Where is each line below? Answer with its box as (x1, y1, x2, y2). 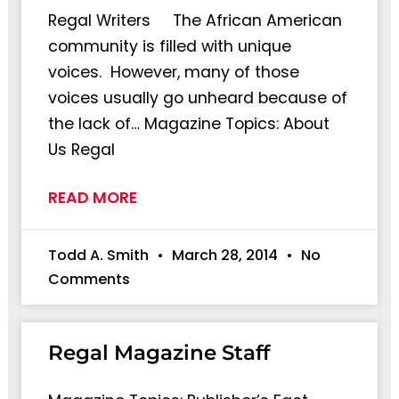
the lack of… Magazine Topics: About (47, 112, 330, 134)
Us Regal (47, 138, 115, 160)
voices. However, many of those (47, 61, 299, 83)
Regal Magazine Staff (47, 339, 270, 365)
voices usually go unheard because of (47, 86, 347, 109)
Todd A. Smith (47, 244, 152, 265)
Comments (47, 268, 130, 289)
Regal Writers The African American (47, 9, 342, 31)
